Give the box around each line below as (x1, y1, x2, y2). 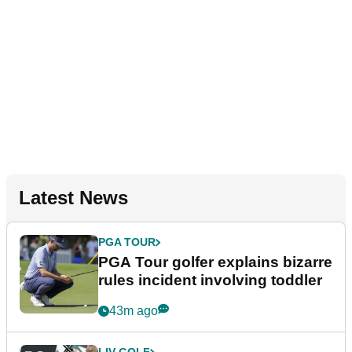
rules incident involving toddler (98, 272, 322, 289)
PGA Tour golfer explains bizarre (98, 254, 332, 271)
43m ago (109, 304, 158, 318)
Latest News (19, 187, 128, 209)
